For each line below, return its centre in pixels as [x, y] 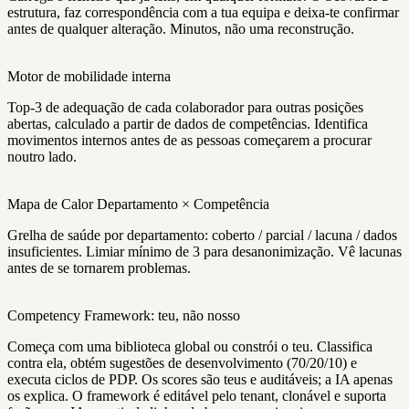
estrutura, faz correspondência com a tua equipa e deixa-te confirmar [203, 13]
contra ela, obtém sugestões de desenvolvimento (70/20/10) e [182, 363]
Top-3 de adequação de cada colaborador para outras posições [185, 108]
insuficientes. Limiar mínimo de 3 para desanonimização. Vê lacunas [204, 252]
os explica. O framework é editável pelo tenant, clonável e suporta [197, 396]
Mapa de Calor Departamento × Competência [138, 204]
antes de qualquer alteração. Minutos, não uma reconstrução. [181, 29]
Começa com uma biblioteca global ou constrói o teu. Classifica [190, 347]
